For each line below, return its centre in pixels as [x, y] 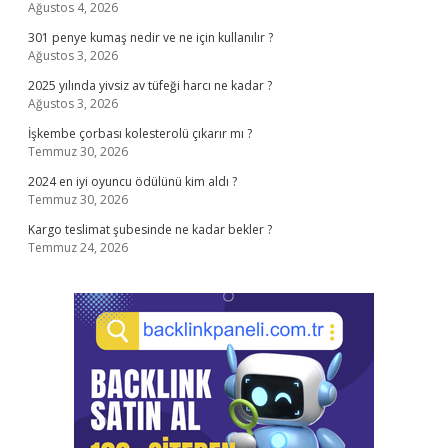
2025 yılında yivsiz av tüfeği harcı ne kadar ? [150, 85]
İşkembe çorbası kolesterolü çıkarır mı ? [140, 133]
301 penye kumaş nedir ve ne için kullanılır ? [150, 37]
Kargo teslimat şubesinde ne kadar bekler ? [150, 229]
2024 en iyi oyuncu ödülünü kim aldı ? [132, 181]
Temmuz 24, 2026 [78, 247]
